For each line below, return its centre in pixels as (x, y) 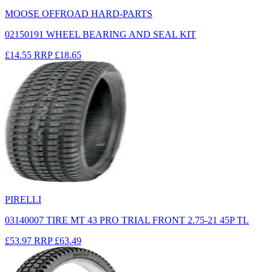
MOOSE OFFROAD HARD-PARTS (79, 13)
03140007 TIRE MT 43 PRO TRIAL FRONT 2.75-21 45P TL (127, 220)
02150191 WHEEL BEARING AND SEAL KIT (100, 34)
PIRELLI (23, 199)
